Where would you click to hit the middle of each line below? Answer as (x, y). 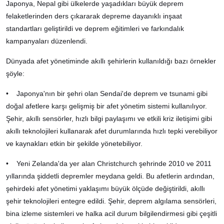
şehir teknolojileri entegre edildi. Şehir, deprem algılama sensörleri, (111, 201)
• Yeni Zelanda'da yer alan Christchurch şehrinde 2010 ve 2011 (109, 163)
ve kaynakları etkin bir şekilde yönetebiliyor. (74, 143)
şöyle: (15, 73)
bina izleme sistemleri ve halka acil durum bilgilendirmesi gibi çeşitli (111, 213)
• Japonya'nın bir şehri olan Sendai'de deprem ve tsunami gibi (107, 93)
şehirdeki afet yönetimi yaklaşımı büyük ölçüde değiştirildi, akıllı (105, 188)
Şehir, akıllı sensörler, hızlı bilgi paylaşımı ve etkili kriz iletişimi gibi (109, 118)
